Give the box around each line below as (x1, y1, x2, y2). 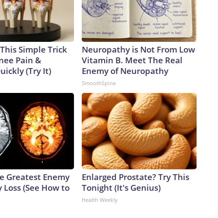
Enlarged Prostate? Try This (82, 171, 189, 183)
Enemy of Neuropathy (82, 65, 168, 77)
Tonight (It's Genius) (82, 182, 161, 194)
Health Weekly (82, 196, 118, 204)
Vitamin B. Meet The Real (82, 54, 182, 66)
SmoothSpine (82, 79, 116, 87)
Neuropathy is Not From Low (82, 44, 195, 55)
